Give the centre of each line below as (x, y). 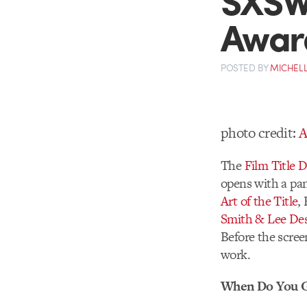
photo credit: (260, 132)
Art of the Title (259, 201)
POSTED (240, 68)
